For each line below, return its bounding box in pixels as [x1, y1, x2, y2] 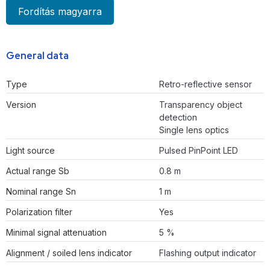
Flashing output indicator [159, 248, 256, 259]
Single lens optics [159, 125, 229, 136]
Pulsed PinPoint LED [159, 145, 238, 156]
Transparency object [159, 99, 242, 110]
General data [6, 49, 69, 63]
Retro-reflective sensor [159, 79, 252, 90]
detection [159, 112, 197, 123]
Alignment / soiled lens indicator [6, 248, 132, 259]
